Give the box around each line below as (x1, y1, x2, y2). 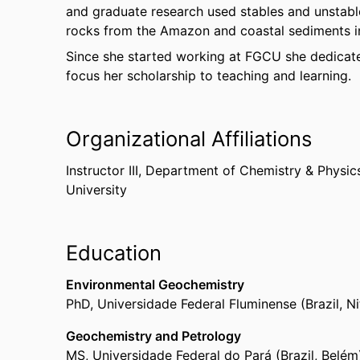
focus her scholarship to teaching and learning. (66, 67, 351, 84)
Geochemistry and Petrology (66, 328, 241, 344)
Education (66, 240, 162, 265)
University (66, 182, 127, 198)
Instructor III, (66, 162, 145, 178)
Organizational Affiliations (66, 126, 312, 151)
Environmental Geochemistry (66, 276, 244, 292)
